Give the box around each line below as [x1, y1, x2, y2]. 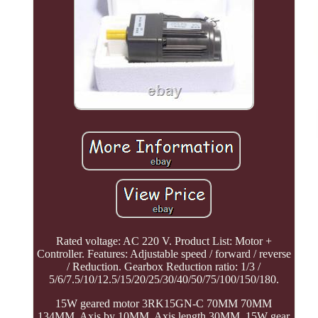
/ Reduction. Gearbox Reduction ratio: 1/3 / [67, 261, 261, 273]
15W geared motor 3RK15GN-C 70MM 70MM [55, 297, 273, 310]
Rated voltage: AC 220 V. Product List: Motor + [55, 235, 272, 248]
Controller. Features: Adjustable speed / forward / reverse [36, 248, 291, 261]
